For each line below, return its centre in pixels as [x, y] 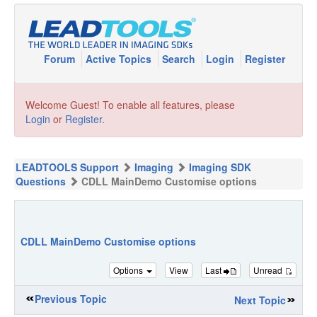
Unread [269, 270]
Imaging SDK [220, 167]
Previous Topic [71, 299]
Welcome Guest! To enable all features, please [130, 105]
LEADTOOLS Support [67, 167]
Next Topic [260, 300]
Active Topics [120, 59]
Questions [41, 181]
